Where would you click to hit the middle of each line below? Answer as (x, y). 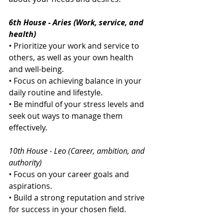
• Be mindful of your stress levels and (77, 104)
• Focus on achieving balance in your (76, 81)
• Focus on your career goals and (70, 174)
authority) (25, 163)
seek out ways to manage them (67, 116)
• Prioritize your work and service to (75, 46)
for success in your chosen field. (67, 209)
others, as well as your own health (72, 58)
